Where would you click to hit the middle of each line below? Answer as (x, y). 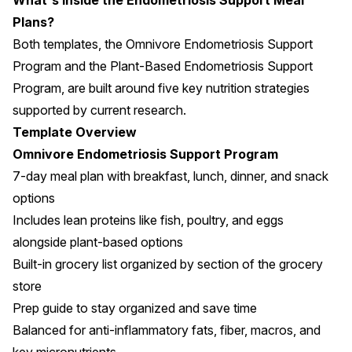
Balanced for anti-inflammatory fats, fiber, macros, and (167, 330)
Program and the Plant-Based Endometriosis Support (163, 66)
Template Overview (75, 132)
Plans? (33, 22)
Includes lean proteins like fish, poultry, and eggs (148, 220)
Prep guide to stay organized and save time (135, 308)
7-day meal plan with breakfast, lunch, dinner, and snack (170, 176)
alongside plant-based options (98, 242)
